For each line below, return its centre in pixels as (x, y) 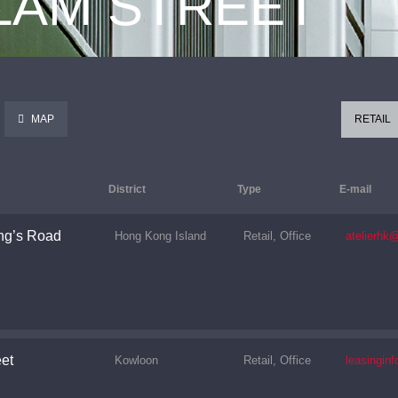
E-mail (355, 189)
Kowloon (136, 360)
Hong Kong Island (160, 236)
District (127, 189)
